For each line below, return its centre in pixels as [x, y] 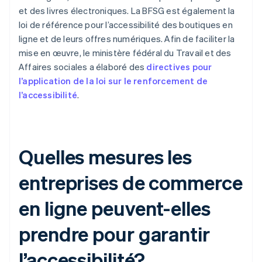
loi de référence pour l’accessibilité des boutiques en [126, 25]
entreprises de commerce [131, 182]
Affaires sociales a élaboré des [83, 67]
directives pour [179, 67]
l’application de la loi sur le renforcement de [113, 81]
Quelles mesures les [106, 157]
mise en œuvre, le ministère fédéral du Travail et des [125, 53]
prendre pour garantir [114, 234]
